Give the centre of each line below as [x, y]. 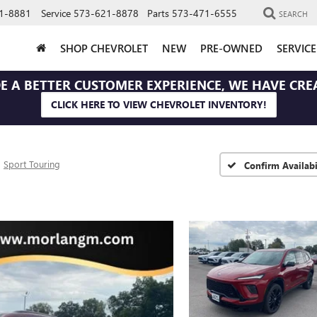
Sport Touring [32, 164]
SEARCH [293, 13]
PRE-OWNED [231, 48]
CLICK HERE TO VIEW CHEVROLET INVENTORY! [158, 104]
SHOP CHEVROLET [104, 48]
